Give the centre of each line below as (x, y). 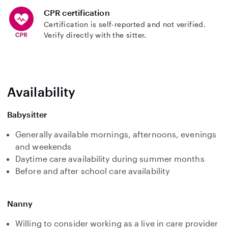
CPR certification (77, 12)
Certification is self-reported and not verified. (125, 24)
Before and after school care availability (93, 171)
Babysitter (27, 114)
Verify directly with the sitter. (95, 35)
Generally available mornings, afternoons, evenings (116, 134)
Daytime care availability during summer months (110, 159)
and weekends (44, 146)
